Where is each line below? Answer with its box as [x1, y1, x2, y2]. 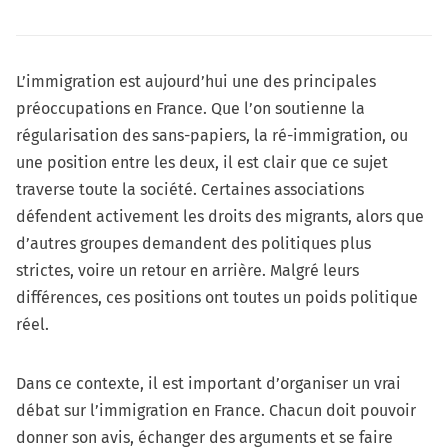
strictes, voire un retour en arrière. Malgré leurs [16, 260, 359, 280]
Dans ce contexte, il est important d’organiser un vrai [16, 373, 401, 393]
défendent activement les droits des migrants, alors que [16, 206, 424, 226]
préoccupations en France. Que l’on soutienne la [16, 98, 365, 118]
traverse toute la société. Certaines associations [16, 179, 364, 199]
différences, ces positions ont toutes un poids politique [16, 287, 418, 307]
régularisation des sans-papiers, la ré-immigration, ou [16, 125, 408, 145]
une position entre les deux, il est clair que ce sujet [16, 152, 388, 172]
